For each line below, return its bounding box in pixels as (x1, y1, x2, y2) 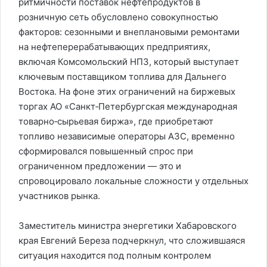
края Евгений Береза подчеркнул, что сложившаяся (18, 235, 245, 246)
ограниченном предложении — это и (18, 160, 181, 172)
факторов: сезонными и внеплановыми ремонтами (18, 26, 240, 38)
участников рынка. (18, 190, 100, 201)
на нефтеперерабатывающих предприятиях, (18, 41, 210, 52)
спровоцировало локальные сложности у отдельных (18, 175, 249, 187)
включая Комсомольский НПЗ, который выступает (18, 56, 239, 67)
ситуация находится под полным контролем (18, 250, 211, 261)
